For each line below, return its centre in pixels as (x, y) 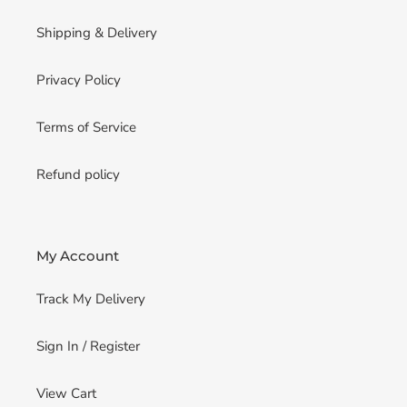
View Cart (66, 394)
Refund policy (78, 174)
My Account (78, 255)
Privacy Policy (79, 79)
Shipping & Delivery (97, 32)
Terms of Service (86, 127)
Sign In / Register (88, 347)
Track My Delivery (91, 299)
